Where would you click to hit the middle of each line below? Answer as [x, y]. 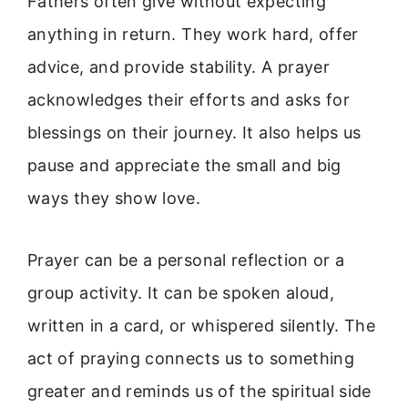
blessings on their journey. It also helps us [194, 132]
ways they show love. [114, 198]
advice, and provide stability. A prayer [179, 66]
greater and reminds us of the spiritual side [199, 392]
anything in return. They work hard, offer [193, 34]
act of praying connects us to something [191, 359]
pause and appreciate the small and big [184, 165]
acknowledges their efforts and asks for [189, 99]
